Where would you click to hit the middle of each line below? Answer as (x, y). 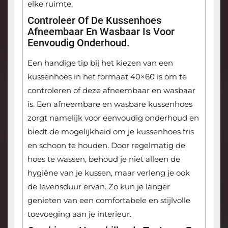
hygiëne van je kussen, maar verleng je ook (108, 173)
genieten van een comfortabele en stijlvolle (109, 201)
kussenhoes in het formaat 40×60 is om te (107, 77)
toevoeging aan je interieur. (79, 214)
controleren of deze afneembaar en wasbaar (111, 91)
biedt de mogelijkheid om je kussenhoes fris (110, 132)
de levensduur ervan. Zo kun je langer (98, 187)
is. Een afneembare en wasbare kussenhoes (110, 104)
